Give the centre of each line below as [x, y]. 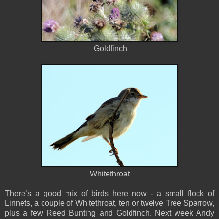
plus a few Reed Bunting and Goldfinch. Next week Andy [109, 213]
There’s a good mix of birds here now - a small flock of [109, 193]
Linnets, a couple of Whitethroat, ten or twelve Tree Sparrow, [109, 203]
